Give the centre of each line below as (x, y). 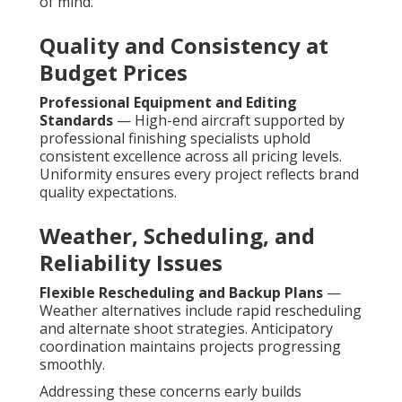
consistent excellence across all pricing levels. (191, 157)
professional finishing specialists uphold (175, 139)
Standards (76, 121)
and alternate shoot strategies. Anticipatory (186, 329)
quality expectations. (108, 192)
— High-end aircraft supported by (229, 121)
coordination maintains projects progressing (190, 347)
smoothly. (72, 365)
